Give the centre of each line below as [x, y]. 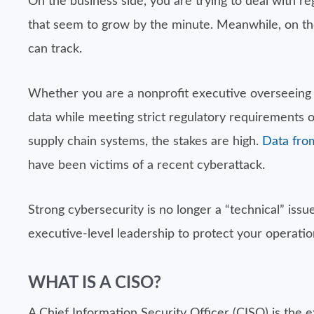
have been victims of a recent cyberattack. [146, 165]
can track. [55, 49]
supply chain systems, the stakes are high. [145, 142]
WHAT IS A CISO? [95, 283]
